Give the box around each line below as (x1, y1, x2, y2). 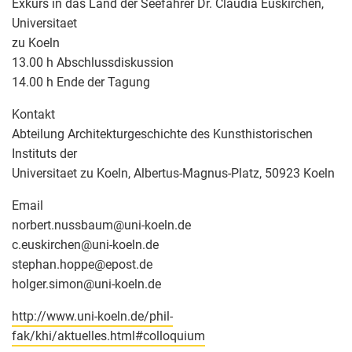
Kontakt (12, 106, 55, 122)
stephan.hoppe (12, 256, 94, 272)
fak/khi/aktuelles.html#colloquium (12, 328, 205, 343)
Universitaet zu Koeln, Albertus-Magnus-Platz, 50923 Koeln (12, 165, 335, 181)
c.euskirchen (12, 236, 81, 252)
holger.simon (12, 276, 83, 291)
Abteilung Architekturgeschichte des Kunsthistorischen (12, 126, 313, 141)
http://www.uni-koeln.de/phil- (12, 308, 173, 324)
